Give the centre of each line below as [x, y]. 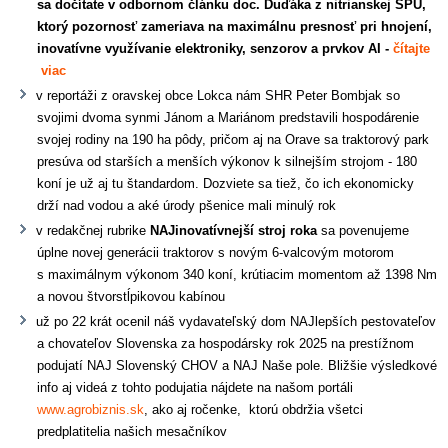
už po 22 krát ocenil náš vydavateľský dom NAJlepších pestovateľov [236, 321]
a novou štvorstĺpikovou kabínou [131, 296]
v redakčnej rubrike [93, 230]
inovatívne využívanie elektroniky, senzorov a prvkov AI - [215, 48]
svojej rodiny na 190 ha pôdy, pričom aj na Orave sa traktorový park [233, 139]
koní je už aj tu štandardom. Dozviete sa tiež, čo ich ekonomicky [226, 183]
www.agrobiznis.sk [91, 409]
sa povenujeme [365, 230]
